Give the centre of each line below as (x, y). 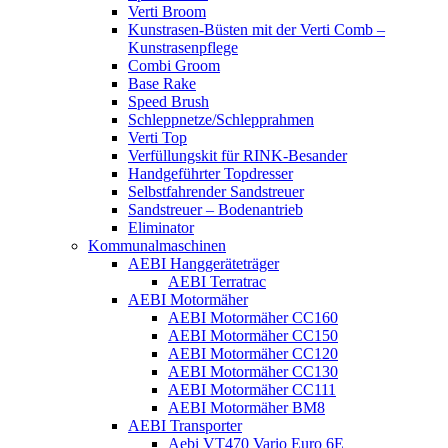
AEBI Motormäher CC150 (253, 336)
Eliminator (161, 228)
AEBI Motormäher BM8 (246, 408)
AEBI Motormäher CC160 (253, 318)
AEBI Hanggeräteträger (203, 264)
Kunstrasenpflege (183, 48)
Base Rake (162, 84)
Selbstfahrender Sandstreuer (216, 192)
